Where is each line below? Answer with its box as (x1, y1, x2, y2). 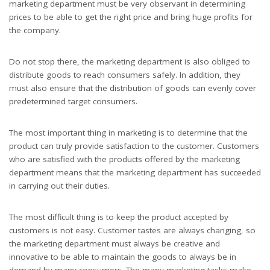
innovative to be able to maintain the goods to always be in (9, 251, 236, 262)
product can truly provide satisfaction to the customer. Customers (9, 140, 259, 151)
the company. (9, 25, 61, 36)
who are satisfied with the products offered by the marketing (9, 154, 240, 165)
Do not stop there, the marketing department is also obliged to (9, 56, 250, 67)
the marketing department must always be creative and (9, 238, 220, 249)
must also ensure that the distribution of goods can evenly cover (9, 83, 256, 93)
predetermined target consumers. (9, 96, 137, 107)
